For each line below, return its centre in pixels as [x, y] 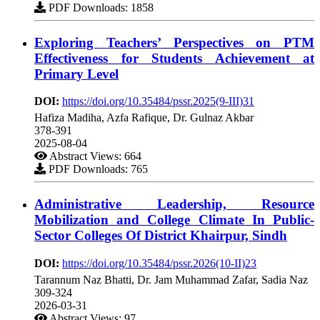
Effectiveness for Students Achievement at [174, 58]
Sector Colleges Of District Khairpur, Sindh [161, 236]
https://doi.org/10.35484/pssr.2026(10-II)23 [159, 263]
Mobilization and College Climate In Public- [174, 220]
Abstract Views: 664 [94, 156]
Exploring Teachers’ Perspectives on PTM [174, 42]
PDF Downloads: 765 [97, 169]
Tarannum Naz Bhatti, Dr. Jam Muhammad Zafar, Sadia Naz [171, 279]
